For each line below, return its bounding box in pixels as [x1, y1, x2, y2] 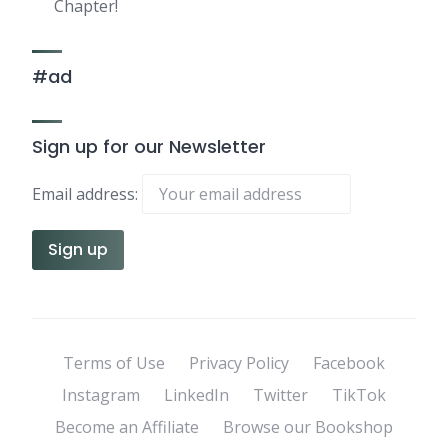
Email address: [32, 183, 142, 205]
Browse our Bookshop [223, 416, 393, 438]
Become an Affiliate [55, 416, 199, 438]
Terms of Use [63, 352, 165, 374]
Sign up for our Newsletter [32, 134, 266, 159]
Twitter [253, 384, 308, 406]
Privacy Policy [189, 352, 289, 374]
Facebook [313, 352, 385, 374]
